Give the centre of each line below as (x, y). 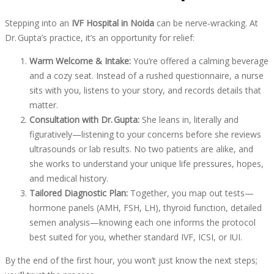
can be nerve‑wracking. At (206, 23)
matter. (44, 105)
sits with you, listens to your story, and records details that (145, 91)
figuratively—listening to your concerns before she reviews (145, 135)
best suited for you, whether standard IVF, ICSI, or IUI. (136, 237)
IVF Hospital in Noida (113, 23)
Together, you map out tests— (191, 193)
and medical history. (69, 179)
